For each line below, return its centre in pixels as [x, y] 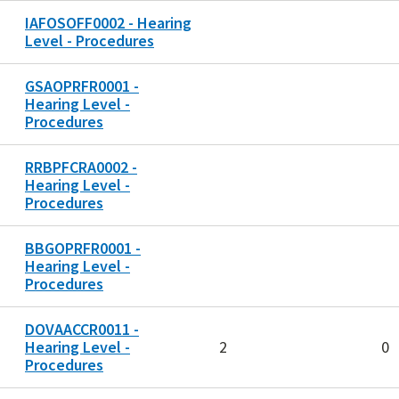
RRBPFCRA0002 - [81, 167]
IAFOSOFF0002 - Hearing [108, 23]
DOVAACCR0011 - [82, 330]
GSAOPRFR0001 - [82, 86]
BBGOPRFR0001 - [83, 248]
